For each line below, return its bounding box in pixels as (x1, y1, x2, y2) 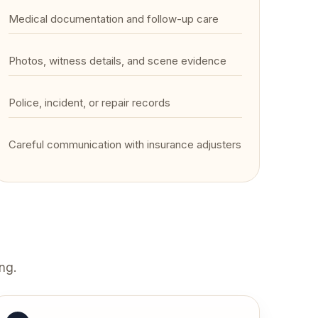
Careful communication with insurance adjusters (9, 138, 242, 151)
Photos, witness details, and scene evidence (9, 54, 227, 67)
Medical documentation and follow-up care (9, 12, 219, 26)
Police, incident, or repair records (9, 96, 171, 109)
